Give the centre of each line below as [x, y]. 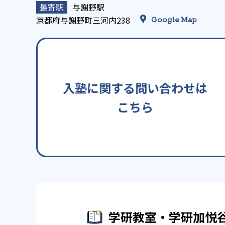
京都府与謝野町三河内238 [84, 20]
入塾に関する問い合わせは [135, 88]
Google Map [174, 19]
